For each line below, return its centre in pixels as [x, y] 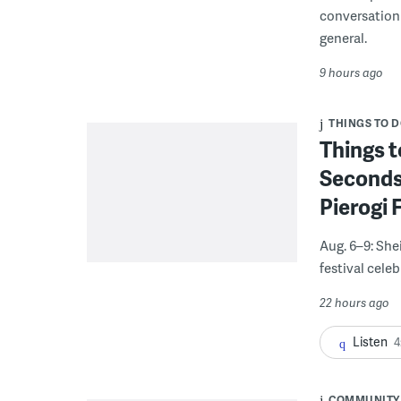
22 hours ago [354, 303]
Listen [370, 341]
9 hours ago [351, 73]
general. [343, 38]
